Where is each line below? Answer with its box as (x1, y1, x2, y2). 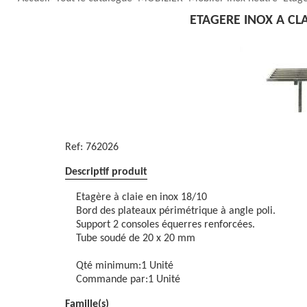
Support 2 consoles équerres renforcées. (76, 219, 255, 230)
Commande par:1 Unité (76, 274, 180, 285)
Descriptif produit (65, 167, 147, 177)
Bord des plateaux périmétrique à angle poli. (76, 206, 275, 217)
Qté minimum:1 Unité (76, 260, 173, 271)
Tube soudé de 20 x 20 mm (76, 233, 195, 244)
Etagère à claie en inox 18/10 (76, 192, 207, 203)
